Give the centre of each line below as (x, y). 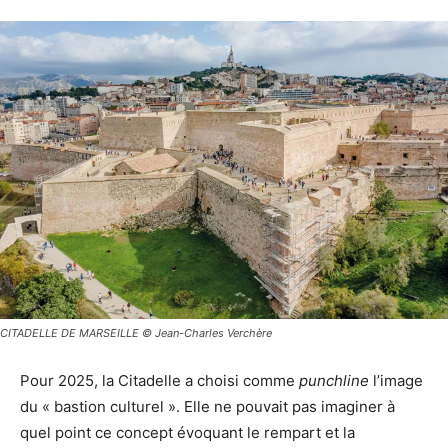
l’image (396, 381)
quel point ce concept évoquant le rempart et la (187, 433)
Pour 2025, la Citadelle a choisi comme (159, 381)
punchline (334, 381)
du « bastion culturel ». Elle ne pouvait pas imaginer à (207, 407)
